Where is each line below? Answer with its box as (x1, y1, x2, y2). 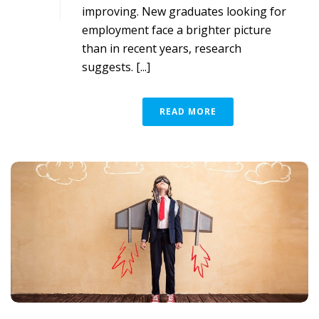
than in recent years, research (82, 41, 241, 57)
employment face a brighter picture (82, 22, 271, 38)
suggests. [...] (82, 59, 150, 75)
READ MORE (159, 105, 216, 118)
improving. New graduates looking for (82, 4, 286, 20)
